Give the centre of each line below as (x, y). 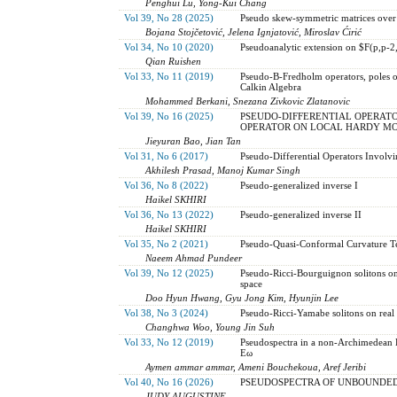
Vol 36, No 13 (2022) (168, 214)
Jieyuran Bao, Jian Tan (194, 140)
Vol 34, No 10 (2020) (168, 47)
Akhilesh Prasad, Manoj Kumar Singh (223, 170)
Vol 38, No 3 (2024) (166, 312)
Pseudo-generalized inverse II (300, 214)
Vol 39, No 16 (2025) (168, 116)
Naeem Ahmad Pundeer (194, 257)
